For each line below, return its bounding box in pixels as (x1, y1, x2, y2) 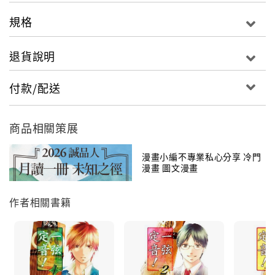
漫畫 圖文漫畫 (142, 161, 198, 174)
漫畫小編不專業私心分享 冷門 (142, 150, 261, 163)
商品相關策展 (9, 119, 79, 136)
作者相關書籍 (9, 194, 71, 209)
